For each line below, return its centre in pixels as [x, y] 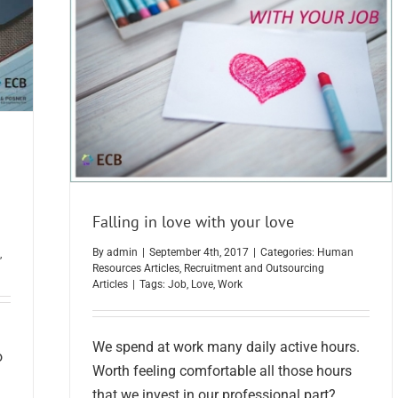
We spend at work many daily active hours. [226, 347]
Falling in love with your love [193, 221]
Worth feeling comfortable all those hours [222, 371]
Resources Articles [136, 269]
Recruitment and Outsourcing [254, 269]
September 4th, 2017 [199, 253]
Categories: [289, 253]
